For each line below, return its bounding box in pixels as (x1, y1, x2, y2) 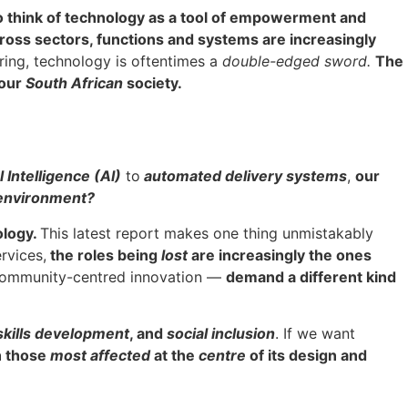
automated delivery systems (140, 167, 347, 186)
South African (25, 74, 127, 93)
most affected (50, 346, 150, 364)
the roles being (46, 245, 158, 264)
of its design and (246, 346, 367, 364)
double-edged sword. (218, 52, 375, 71)
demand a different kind (226, 267, 396, 286)
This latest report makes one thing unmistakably (40, 223, 373, 242)
